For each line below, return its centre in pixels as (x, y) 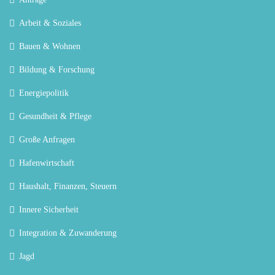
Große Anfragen (47, 139)
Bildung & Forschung (57, 69)
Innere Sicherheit (49, 209)
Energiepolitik (44, 93)
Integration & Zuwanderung (68, 233)
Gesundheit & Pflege (55, 116)
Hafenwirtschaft (47, 163)
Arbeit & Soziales (50, 23)
